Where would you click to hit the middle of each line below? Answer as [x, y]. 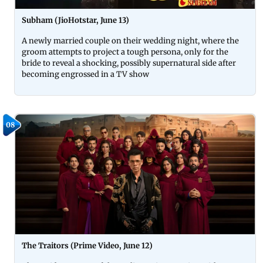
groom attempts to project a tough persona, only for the [125, 52]
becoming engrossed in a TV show [85, 75]
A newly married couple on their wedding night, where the [130, 41]
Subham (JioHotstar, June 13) [76, 21]
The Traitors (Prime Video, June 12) [87, 246]
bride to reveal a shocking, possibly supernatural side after [129, 63]
